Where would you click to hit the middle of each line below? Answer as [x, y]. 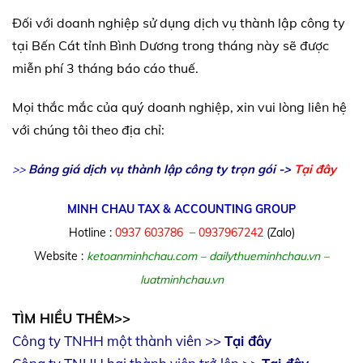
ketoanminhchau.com [142, 256]
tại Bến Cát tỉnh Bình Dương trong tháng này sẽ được [171, 46]
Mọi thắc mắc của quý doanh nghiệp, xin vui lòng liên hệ [179, 107]
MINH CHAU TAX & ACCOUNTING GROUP [181, 209]
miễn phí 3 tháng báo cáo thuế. [105, 68]
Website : [59, 256]
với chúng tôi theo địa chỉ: [88, 130]
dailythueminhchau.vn [265, 256]
